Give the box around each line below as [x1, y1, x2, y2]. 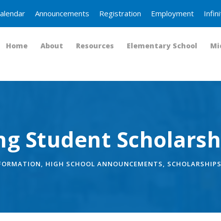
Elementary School [127, 41, 197, 50]
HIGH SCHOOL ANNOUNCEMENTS [45, 159, 163, 168]
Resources [76, 41, 114, 50]
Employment [151, 8, 194, 18]
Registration [99, 8, 141, 18]
